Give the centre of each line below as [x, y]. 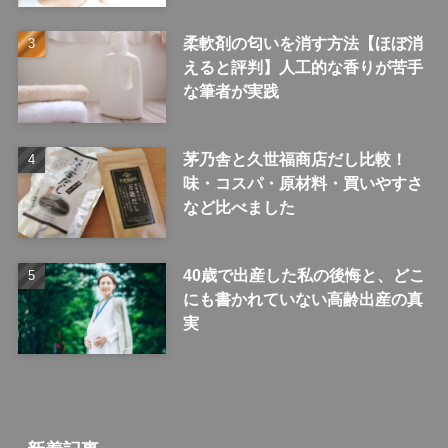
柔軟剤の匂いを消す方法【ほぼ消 [302, 42]
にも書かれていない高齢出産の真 [302, 298]
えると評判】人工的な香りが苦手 [302, 66]
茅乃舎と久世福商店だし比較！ [294, 158]
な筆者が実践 [230, 90]
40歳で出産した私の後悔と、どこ [303, 274]
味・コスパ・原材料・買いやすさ [302, 182]
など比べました [238, 206]
